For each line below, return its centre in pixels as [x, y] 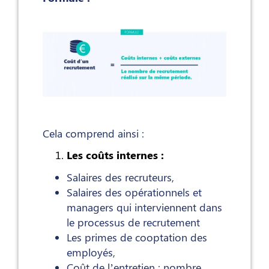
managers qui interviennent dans [144, 207]
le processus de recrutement [133, 222]
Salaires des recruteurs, [120, 177]
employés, [91, 252]
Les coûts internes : [115, 155]
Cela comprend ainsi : [93, 134]
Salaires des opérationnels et [134, 192]
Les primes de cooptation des [137, 237]
